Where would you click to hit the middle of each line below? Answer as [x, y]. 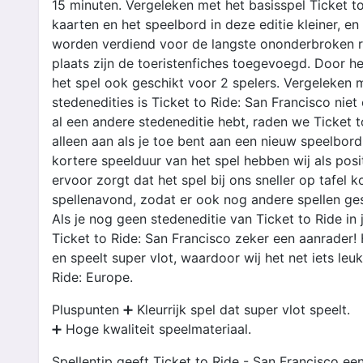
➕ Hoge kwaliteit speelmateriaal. [152, 329]
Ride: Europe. [92, 277]
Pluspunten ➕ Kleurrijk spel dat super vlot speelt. [201, 310]
